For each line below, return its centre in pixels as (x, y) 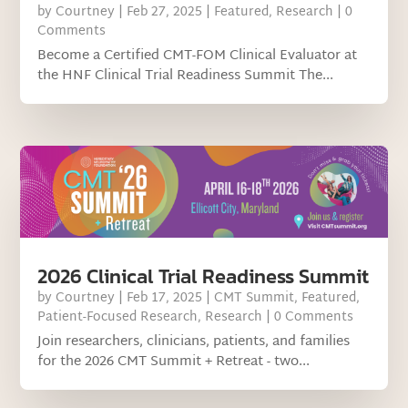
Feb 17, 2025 (165, 298)
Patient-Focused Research (118, 317)
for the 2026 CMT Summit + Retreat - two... (174, 362)
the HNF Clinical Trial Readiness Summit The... (186, 76)
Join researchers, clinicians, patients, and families (194, 342)
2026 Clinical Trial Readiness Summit (204, 276)
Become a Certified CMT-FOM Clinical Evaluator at (198, 56)
